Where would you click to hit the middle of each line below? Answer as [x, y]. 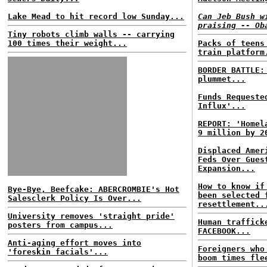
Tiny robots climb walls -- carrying [91, 34]
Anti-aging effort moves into [74, 243]
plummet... [222, 79]
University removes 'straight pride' [91, 216]
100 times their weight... [67, 43]
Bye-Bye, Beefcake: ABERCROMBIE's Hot [94, 189]
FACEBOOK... [224, 231]
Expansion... [226, 168]
